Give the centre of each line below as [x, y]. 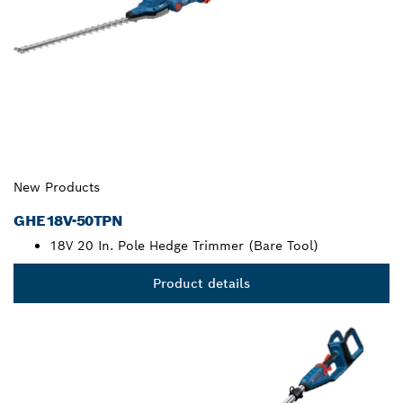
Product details [201, 284]
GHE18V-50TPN [68, 221]
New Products [57, 188]
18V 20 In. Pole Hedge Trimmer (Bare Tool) [184, 246]
